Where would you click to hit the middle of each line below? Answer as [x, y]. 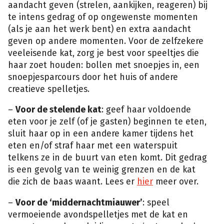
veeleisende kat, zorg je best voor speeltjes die [103, 53]
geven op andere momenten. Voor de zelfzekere [106, 41]
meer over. [176, 182]
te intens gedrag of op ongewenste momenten [103, 17]
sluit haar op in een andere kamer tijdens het [101, 134]
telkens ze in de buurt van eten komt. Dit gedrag [107, 158]
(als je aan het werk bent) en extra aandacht [99, 29]
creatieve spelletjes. [49, 89]
